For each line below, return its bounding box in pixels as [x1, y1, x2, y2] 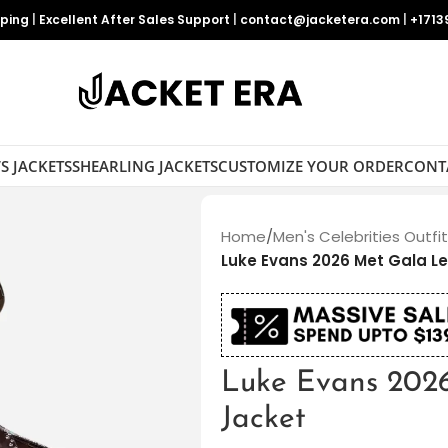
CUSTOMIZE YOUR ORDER [217, 155, 404, 176]
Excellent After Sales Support [39, 11, 230, 28]
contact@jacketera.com [240, 11, 400, 28]
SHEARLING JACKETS [71, 155, 218, 176]
